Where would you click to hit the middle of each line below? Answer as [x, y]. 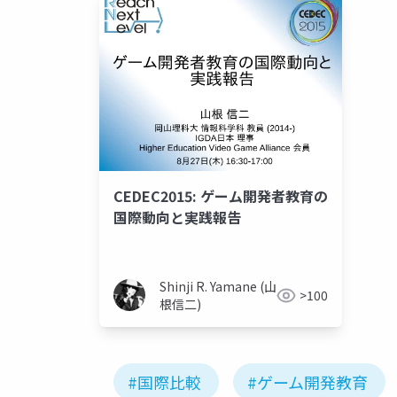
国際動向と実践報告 [177, 218]
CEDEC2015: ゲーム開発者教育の [221, 196]
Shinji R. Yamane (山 [218, 287]
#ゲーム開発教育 [307, 382]
